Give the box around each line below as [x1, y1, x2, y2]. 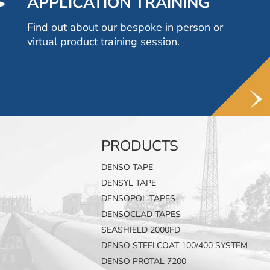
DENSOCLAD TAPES [101, 209, 181, 221]
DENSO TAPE [101, 162, 154, 174]
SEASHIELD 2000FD [101, 224, 181, 236]
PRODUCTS [101, 136, 179, 156]
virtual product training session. [27, 34, 180, 49]
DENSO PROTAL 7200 [101, 256, 187, 268]
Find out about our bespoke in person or [27, 19, 223, 34]
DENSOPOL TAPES [101, 193, 176, 205]
